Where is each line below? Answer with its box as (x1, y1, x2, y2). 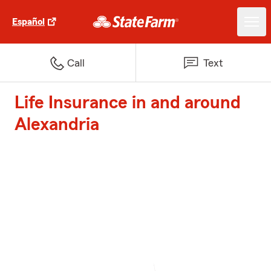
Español (12, 17, 45, 27)
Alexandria (15, 116, 99, 134)
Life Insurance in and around (15, 94, 241, 112)
